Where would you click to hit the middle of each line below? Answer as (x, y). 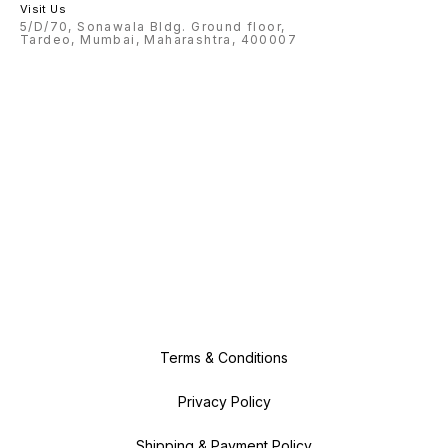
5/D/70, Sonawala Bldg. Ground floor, (153, 27)
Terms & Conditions (224, 358)
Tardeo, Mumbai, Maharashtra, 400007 (158, 40)
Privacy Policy (224, 402)
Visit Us (43, 9)
